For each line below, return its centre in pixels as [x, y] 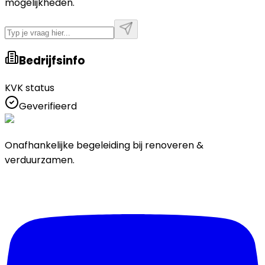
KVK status [30, 88]
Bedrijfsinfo [52, 61]
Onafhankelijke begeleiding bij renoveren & [104, 145]
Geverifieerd [48, 106]
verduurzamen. [40, 160]
